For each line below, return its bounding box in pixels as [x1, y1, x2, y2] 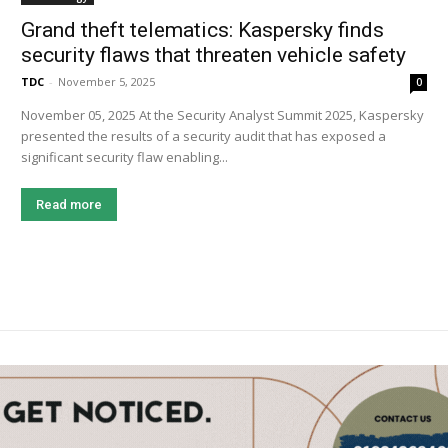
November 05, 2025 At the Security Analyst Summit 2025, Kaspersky [21, 106, 140, 125]
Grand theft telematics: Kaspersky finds [21, 18, 385, 43]
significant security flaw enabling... [21, 148, 229, 167]
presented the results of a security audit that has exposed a [21, 127, 387, 146]
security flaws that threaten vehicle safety [21, 43, 412, 68]
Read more [36, 197, 103, 213]
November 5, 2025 [58, 74, 156, 90]
